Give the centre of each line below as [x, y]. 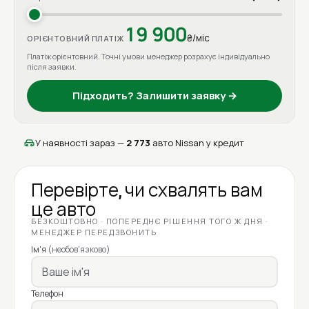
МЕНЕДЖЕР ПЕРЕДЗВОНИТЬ [94, 232]
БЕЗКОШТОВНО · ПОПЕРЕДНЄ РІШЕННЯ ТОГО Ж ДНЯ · [150, 221]
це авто [64, 210]
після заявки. [52, 67]
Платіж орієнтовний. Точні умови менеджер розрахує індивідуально [148, 57]
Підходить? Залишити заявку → [154, 96]
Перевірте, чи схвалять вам [147, 191]
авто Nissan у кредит [197, 143]
